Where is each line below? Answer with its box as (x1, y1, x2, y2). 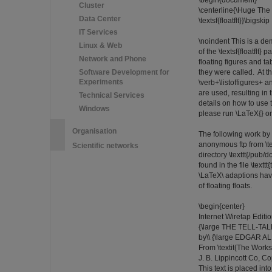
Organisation (72, 127, 117, 135)
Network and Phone (79, 55, 146, 63)
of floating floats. (199, 182, 252, 190)
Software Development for (79, 68, 169, 76)
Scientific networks (72, 141, 138, 150)
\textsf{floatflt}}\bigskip (199, 16, 270, 25)
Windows (79, 104, 110, 113)
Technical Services (79, 91, 144, 100)
